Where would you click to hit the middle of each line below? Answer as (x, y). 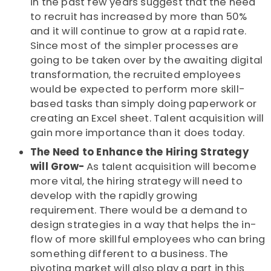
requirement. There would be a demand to (139, 211)
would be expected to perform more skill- (138, 90)
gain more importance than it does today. (139, 133)
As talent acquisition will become (171, 167)
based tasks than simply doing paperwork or (144, 104)
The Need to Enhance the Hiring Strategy (139, 152)
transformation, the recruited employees (135, 75)
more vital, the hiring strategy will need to (136, 181)
